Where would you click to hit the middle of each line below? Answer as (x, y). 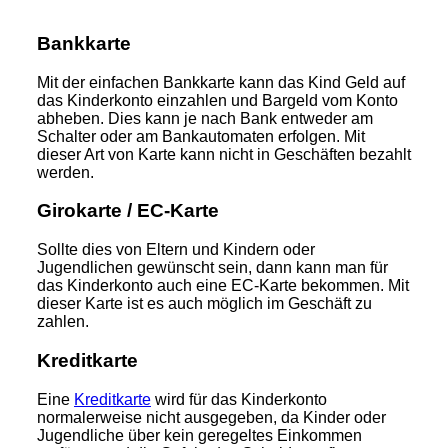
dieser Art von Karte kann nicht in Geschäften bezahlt (224, 154)
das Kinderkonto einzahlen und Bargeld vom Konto (217, 100)
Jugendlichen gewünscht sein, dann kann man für (212, 268)
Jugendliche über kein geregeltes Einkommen (199, 435)
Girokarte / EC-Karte (128, 211)
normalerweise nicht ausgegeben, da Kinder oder (211, 417)
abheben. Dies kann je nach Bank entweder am (205, 118)
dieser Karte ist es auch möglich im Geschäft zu (204, 304)
